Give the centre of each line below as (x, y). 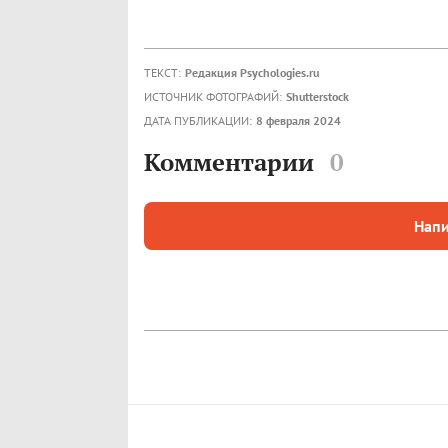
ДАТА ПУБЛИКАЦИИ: (198, 121)
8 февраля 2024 (298, 121)
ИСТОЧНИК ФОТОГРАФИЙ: (213, 97)
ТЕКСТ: (162, 73)
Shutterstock (317, 97)
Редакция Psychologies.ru (252, 73)
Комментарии (229, 161)
